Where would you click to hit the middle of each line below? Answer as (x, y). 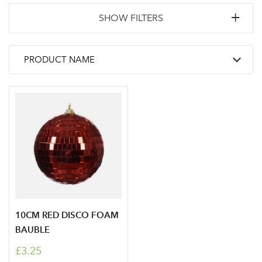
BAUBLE (32, 230)
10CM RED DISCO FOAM (67, 215)
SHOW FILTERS (131, 18)
